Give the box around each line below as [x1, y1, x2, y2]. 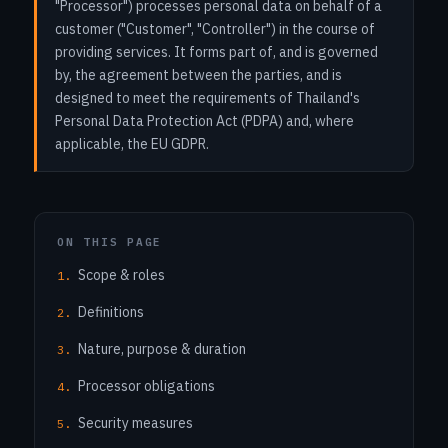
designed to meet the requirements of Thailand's [55, 89, 360, 107]
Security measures [78, 414, 193, 432]
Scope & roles [78, 266, 165, 284]
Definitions [78, 303, 144, 321]
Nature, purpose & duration [78, 340, 246, 358]
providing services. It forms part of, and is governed [55, 43, 378, 61]
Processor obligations [78, 377, 215, 395]
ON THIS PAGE [57, 235, 163, 249]
